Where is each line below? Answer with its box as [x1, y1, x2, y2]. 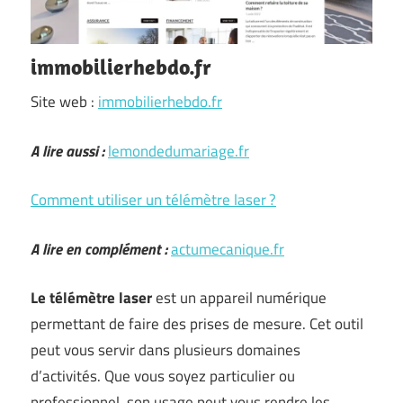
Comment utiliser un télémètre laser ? [31, 188, 276, 211]
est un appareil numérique [152, 286, 327, 309]
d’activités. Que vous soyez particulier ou [31, 364, 295, 388]
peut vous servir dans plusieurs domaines [31, 338, 300, 362]
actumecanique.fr [171, 237, 284, 261]
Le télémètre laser [31, 286, 152, 309]
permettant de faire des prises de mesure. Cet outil [31, 312, 363, 336]
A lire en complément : [31, 237, 167, 261]
